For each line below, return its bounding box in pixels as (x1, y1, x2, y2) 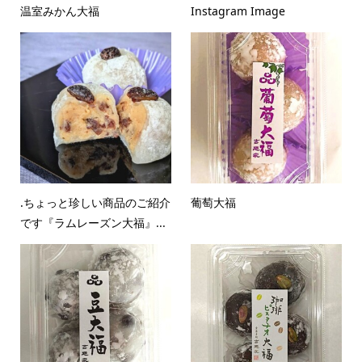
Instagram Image (191, 2, 286, 19)
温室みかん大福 (19, 2, 99, 19)
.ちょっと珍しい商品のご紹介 (19, 194, 170, 210)
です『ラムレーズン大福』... (19, 214, 166, 230)
